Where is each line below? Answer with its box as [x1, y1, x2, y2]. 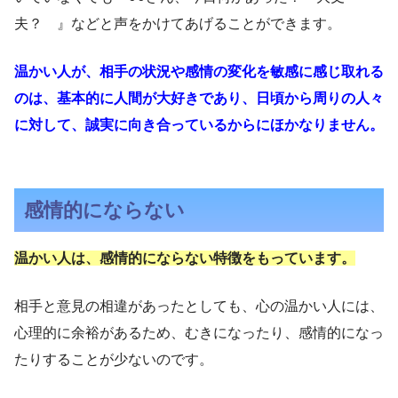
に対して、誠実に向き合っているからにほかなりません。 [14, 117, 384, 133]
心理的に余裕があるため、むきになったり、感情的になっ [14, 325, 384, 341]
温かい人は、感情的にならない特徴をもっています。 [14, 251, 355, 267]
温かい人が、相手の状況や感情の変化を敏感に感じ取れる [14, 64, 384, 80]
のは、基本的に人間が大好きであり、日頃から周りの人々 [14, 91, 384, 107]
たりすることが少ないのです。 [14, 352, 213, 368]
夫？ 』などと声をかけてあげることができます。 [14, 16, 341, 32]
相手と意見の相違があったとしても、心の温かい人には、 [14, 298, 384, 314]
